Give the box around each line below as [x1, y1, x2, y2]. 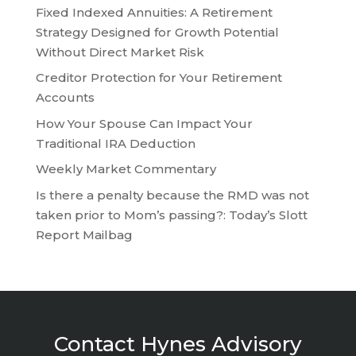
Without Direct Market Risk [35, 44, 204, 60]
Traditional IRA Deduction [35, 135, 195, 151]
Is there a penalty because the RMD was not [35, 187, 309, 203]
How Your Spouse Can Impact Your [35, 115, 253, 131]
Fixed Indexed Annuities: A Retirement [35, 4, 273, 20]
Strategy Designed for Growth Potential [35, 24, 279, 40]
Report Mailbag [35, 226, 133, 242]
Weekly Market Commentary [35, 161, 216, 177]
